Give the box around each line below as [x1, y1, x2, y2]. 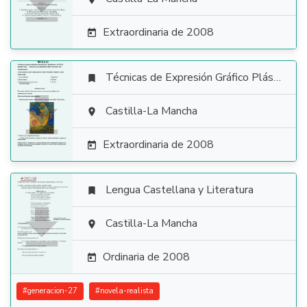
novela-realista [100, 286, 153, 296]
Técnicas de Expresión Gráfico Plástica [106, 70, 273, 85]
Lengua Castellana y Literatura [106, 182, 254, 197]
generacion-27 [27, 286, 77, 296]
